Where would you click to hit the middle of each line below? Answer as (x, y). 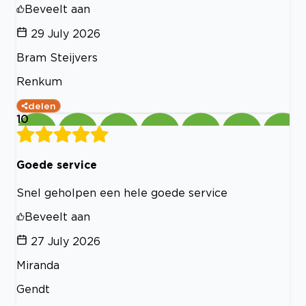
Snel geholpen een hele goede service (122, 192)
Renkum (39, 81)
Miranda (38, 265)
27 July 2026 (66, 241)
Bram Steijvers (57, 57)
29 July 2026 (66, 33)
